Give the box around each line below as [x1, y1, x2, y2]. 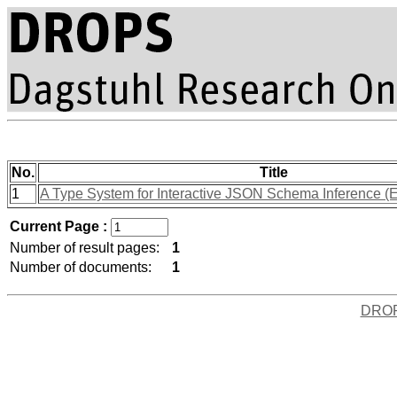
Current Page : [10, 219, 111, 234]
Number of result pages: [10, 240, 160, 255]
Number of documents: [10, 260, 152, 275]
